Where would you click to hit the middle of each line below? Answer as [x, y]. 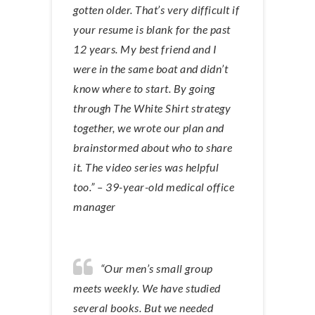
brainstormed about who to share [153, 147]
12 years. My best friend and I [145, 49]
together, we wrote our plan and [149, 127]
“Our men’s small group [156, 268]
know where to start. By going [144, 88]
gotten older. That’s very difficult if [156, 9]
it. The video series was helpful [146, 167]
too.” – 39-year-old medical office [154, 186]
